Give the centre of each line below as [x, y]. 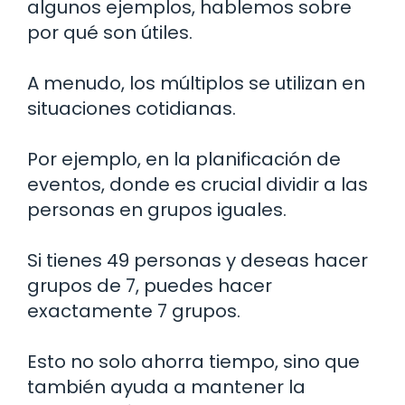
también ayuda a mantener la [166, 386]
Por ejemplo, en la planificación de [184, 159]
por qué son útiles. [110, 32]
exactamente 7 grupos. [134, 311]
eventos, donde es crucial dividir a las [198, 184]
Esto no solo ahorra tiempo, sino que [193, 361]
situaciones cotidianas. [132, 108]
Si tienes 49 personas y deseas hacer [198, 260]
